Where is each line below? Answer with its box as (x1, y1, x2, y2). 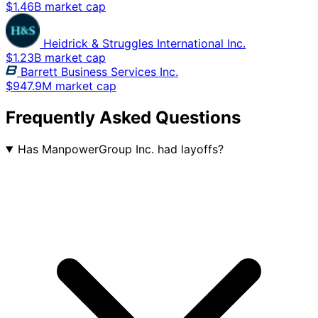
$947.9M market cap (6, 79, 116, 94)
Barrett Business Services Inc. (21, 65, 178, 79)
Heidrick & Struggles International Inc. (43, 36, 246, 51)
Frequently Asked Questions (6, 107, 241, 128)
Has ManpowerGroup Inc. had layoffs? (17, 141, 224, 156)
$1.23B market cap (6, 50, 106, 65)
